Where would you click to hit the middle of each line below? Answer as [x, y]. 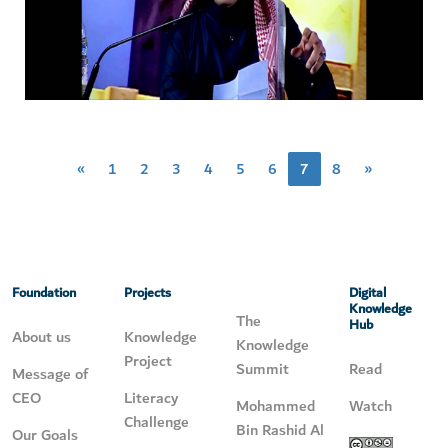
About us [41, 337]
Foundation [44, 293]
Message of [50, 374]
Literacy [151, 398]
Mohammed [275, 406]
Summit [262, 369]
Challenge [156, 422]
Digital [367, 293]
